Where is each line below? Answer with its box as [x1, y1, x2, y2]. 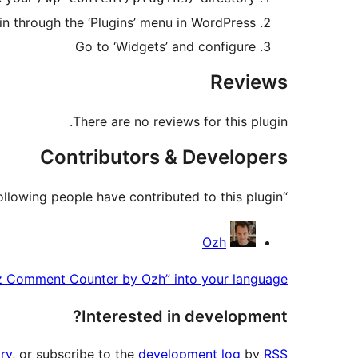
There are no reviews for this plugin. [73, 113, 288, 130]
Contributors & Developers [40, 145, 288, 169]
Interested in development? [82, 307, 288, 327]
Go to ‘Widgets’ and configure [75, 38, 256, 55]
